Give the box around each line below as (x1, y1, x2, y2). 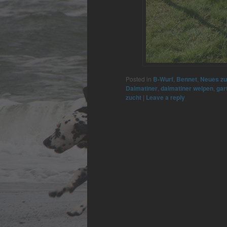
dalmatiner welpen (161, 84, 213, 93)
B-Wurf (153, 74, 173, 84)
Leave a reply (146, 93, 185, 102)
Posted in (126, 74, 152, 84)
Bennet (176, 74, 197, 84)
